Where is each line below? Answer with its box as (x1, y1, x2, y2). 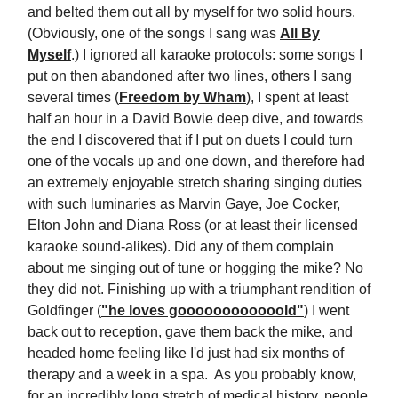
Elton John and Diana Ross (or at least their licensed (28, 218, 358, 233)
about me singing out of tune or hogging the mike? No (28, 260, 363, 275)
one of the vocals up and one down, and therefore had (28, 154, 365, 169)
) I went (304, 303, 349, 318)
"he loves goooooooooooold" (101, 303, 304, 318)
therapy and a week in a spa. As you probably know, (28, 367, 356, 382)
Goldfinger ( (28, 303, 101, 318)
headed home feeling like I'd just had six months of (28, 346, 344, 361)
